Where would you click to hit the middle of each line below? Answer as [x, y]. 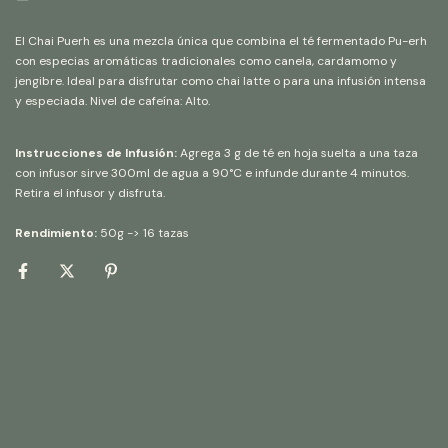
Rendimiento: [56, 233]
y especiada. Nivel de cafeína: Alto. [112, 101]
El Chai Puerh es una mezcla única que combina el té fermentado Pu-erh [221, 41]
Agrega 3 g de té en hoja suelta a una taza [297, 153]
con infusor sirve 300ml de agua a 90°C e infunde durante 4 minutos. [212, 173]
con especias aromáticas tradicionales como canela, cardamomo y [206, 61]
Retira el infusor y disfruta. [90, 193]
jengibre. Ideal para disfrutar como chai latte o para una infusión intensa [220, 81]
